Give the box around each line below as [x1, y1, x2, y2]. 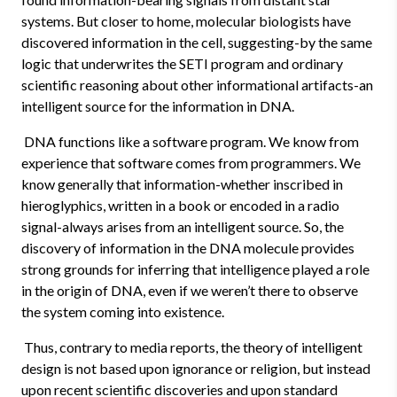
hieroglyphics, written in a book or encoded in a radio [21, 197, 339, 214]
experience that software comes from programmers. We [21, 154, 361, 171]
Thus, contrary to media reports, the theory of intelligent [21, 339, 362, 355]
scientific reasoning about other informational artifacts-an [21, 76, 373, 93]
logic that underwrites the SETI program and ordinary [21, 55, 343, 72]
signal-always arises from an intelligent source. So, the [21, 218, 344, 235]
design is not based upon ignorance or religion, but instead [21, 360, 370, 377]
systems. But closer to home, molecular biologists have [21, 12, 351, 29]
